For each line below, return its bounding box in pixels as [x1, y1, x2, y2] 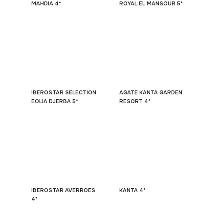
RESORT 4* [119, 98, 151, 105]
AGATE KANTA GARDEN [119, 89, 182, 96]
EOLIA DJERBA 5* [31, 98, 78, 105]
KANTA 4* [119, 187, 146, 194]
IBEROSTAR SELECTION [31, 89, 96, 96]
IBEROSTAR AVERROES [31, 187, 95, 194]
